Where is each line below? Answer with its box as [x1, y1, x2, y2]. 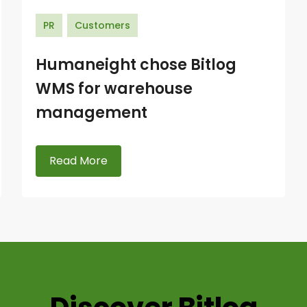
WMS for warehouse [35, 78, 193, 99]
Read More [49, 153, 108, 169]
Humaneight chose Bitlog [35, 54, 236, 75]
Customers [74, 19, 130, 32]
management [35, 102, 147, 123]
